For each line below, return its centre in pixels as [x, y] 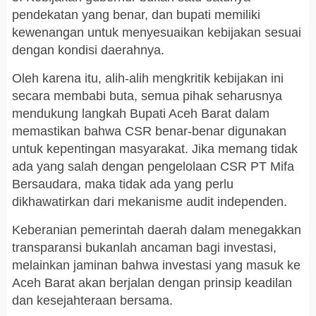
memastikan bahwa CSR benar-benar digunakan [149, 132]
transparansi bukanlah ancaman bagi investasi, [144, 248]
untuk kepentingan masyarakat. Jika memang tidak [155, 149]
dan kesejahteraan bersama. [92, 301]
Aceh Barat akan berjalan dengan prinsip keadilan [152, 283]
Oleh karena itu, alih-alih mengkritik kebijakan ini [148, 79]
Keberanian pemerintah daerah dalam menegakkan [157, 230]
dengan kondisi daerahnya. [88, 50]
